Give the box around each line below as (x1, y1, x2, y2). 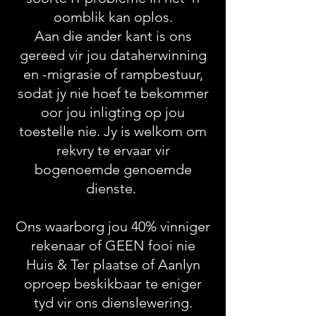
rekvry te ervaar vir (56, 142, 170, 159)
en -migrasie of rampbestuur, (23, 66, 203, 83)
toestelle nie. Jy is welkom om (19, 123, 207, 140)
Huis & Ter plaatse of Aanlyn (25, 256, 200, 273)
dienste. (86, 180, 140, 197)
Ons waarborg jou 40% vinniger (16, 218, 210, 235)
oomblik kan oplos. (53, 8, 173, 25)
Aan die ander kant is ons (34, 28, 192, 44)
